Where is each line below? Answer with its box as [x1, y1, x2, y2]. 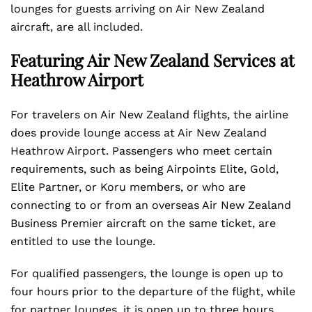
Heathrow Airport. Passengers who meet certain [10, 144, 272, 157]
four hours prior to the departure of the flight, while [10, 285, 295, 298]
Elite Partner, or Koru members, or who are [10, 180, 246, 194]
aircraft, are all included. [10, 20, 143, 33]
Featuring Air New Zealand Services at [10, 49, 295, 71]
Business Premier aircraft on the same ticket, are [10, 217, 276, 230]
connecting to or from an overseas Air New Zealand [10, 198, 291, 212]
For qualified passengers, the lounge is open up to [10, 267, 283, 280]
